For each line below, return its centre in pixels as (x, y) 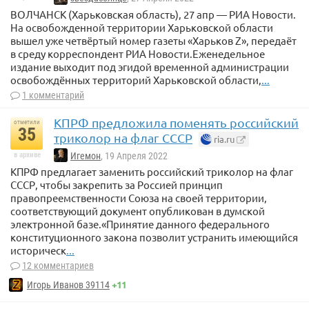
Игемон (86, 156)
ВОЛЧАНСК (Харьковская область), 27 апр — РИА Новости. (153, 14)
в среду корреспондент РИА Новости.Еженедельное (138, 53)
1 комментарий (53, 95)
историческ (38, 250)
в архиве (27, 154)
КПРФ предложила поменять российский (176, 122)
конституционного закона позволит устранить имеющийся (154, 237)
